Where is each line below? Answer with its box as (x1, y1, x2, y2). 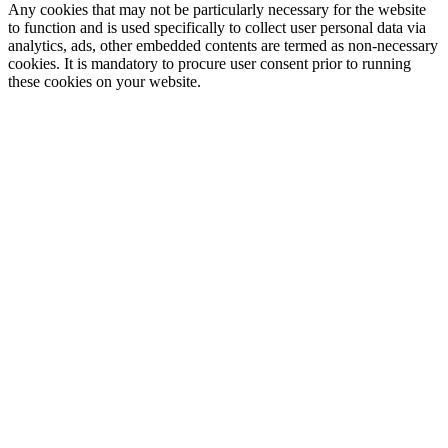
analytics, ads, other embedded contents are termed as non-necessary (8, 37, 438, 55)
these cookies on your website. (8, 73, 201, 91)
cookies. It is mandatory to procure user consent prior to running (8, 55, 411, 73)
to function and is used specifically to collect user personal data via (8, 19, 426, 37)
